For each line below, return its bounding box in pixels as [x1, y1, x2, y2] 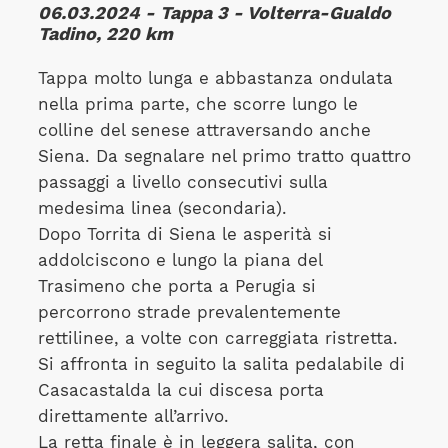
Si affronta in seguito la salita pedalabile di [37, 355, 405, 375]
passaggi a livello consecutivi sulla [37, 173, 328, 193]
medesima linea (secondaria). [37, 199, 287, 219]
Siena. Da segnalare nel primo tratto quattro [37, 147, 411, 167]
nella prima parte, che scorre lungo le [37, 95, 358, 115]
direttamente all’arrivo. [37, 407, 229, 427]
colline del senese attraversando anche [37, 121, 371, 141]
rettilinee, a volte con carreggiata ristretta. [37, 329, 398, 349]
